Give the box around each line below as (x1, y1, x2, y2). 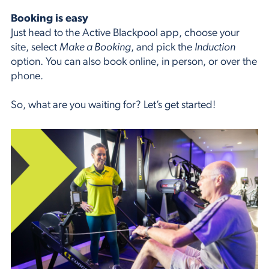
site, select (11, 41, 59, 53)
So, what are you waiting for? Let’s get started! (11, 99, 216, 111)
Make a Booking (59, 41, 131, 53)
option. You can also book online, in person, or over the (11, 56, 257, 68)
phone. (11, 70, 43, 82)
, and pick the (131, 41, 195, 53)
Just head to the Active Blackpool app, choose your (11, 27, 240, 39)
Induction (195, 41, 235, 53)
